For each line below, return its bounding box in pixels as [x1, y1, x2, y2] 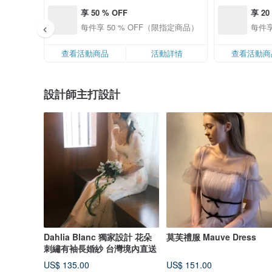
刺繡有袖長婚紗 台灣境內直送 [44, 242, 157, 254]
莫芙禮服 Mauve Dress [166, 231, 256, 243]
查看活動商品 [61, 47, 109, 59]
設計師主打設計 [44, 86, 120, 102]
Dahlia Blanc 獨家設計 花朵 [44, 231, 152, 243]
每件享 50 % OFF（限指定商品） [81, 21, 199, 33]
